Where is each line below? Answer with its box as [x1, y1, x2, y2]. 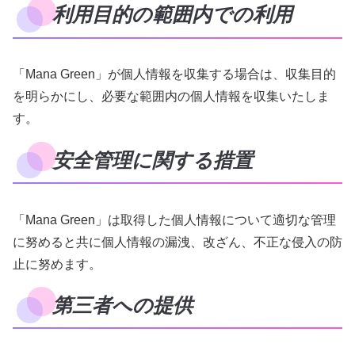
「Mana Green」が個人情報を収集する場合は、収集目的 [13, 67, 336, 82]
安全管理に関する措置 [52, 149, 253, 171]
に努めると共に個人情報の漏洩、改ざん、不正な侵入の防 [13, 235, 342, 249]
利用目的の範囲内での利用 [52, 4, 292, 26]
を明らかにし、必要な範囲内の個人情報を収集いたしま [13, 90, 330, 104]
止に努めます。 [13, 257, 101, 271]
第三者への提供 [52, 294, 193, 316]
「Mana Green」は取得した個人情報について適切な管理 [13, 212, 336, 227]
